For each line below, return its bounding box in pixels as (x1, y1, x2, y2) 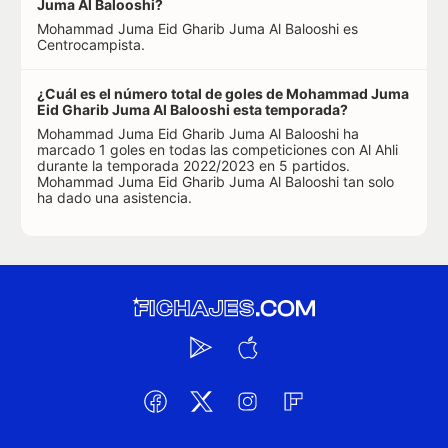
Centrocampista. (37, 36, 145, 53)
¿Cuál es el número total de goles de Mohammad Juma (37, 85, 409, 102)
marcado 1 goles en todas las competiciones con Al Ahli (37, 141, 398, 158)
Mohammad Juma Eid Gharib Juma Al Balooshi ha (37, 125, 359, 142)
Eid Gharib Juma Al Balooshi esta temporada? (37, 101, 348, 118)
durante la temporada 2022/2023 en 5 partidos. (37, 157, 350, 174)
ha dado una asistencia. (37, 189, 192, 206)
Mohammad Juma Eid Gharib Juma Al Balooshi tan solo (37, 173, 394, 190)
